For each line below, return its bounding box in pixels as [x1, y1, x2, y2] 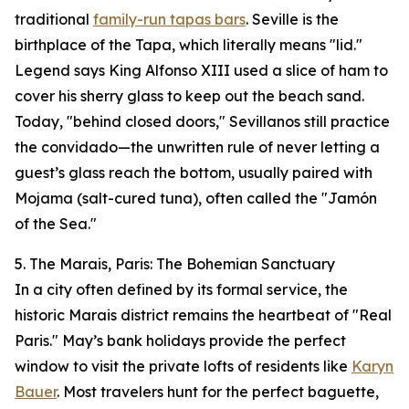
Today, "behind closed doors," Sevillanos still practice [15, 112, 390, 131]
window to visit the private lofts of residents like [15, 357, 351, 376]
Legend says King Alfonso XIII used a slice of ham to [15, 61, 388, 80]
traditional [15, 10, 93, 29]
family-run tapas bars [93, 10, 246, 29]
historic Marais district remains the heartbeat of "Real [15, 306, 392, 325]
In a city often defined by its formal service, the [15, 280, 348, 299]
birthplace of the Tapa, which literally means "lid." [15, 36, 362, 55]
